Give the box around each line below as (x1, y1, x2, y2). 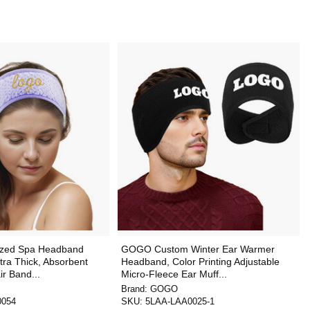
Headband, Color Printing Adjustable (120, 256, 280, 267)
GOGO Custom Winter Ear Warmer (120, 244, 275, 255)
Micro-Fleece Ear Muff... (120, 268, 227, 280)
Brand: (120, 284, 150, 294)
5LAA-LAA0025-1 (145, 296, 215, 307)
